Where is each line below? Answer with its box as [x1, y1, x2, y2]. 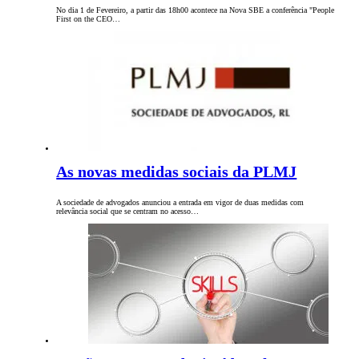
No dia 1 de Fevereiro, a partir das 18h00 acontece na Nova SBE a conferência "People [56, 6, 335, 15]
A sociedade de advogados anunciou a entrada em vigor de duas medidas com [56, 198, 305, 208]
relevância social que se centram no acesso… [56, 207, 200, 216]
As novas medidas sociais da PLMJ [56, 163, 297, 181]
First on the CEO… [56, 14, 121, 24]
